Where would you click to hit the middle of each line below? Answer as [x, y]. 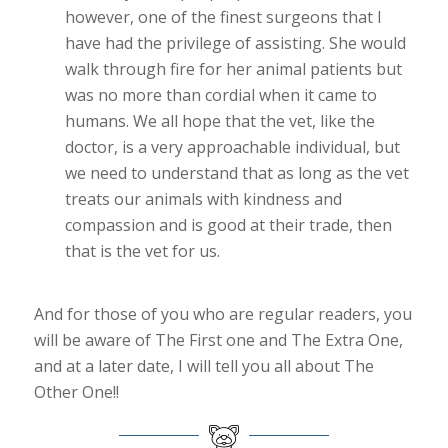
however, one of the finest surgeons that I [223, 17]
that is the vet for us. [142, 251]
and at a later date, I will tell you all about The [203, 365]
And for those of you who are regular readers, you [222, 313]
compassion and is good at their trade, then [228, 225]
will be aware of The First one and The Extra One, [218, 339]
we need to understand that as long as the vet [236, 173]
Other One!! [76, 391]
